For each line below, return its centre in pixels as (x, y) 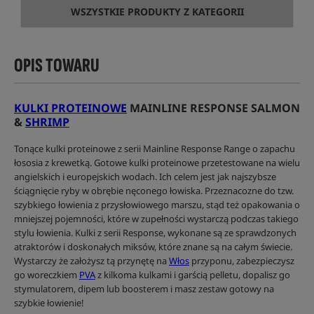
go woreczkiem (47, 275)
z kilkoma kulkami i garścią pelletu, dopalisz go (193, 275)
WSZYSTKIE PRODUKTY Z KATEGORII (157, 12)
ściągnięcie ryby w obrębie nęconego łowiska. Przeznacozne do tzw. (154, 191)
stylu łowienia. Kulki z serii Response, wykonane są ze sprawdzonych (155, 233)
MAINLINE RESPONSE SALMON (213, 108)
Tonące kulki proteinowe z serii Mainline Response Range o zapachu (155, 149)
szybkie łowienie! (49, 303)
